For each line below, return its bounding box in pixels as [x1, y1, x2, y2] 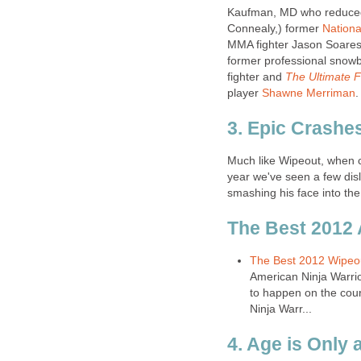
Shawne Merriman [262, 86, 355, 99]
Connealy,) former [227, 22, 322, 35]
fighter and [227, 70, 285, 83]
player [227, 86, 262, 99]
